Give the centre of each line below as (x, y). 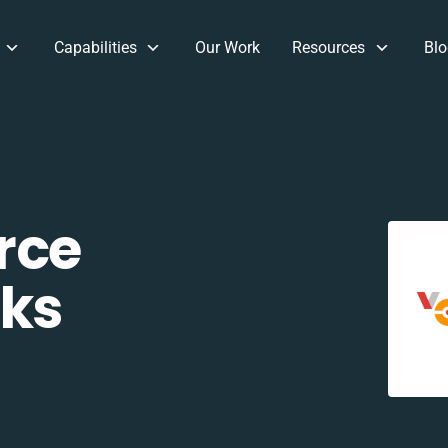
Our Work (228, 47)
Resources (329, 47)
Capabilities (95, 47)
